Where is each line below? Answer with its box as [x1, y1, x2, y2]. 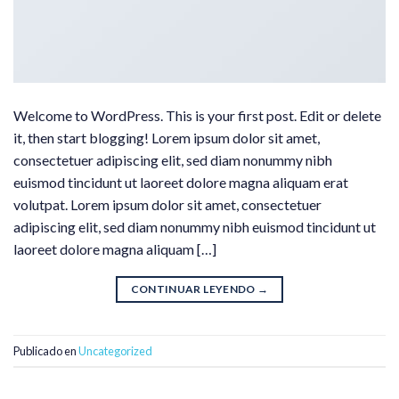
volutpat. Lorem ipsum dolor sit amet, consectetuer [13, 196, 322, 214]
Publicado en [13, 343, 78, 358]
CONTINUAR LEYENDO [130, 282, 258, 297]
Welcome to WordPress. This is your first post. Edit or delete [13, 107, 381, 125]
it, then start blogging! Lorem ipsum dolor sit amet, [13, 129, 320, 147]
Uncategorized [78, 343, 152, 358]
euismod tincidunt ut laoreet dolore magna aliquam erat [13, 174, 348, 191]
